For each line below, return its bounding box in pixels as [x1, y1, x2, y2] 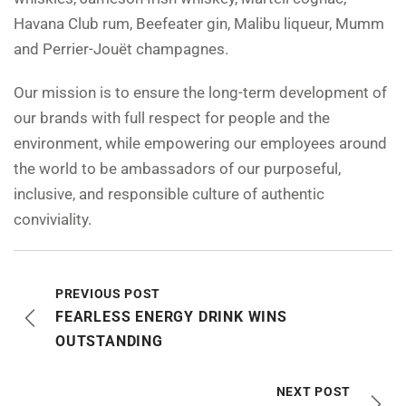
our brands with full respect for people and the [14, 109, 330, 128]
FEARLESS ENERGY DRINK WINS [55, 308, 287, 326]
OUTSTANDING [55, 333, 163, 351]
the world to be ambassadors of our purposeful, [14, 159, 341, 179]
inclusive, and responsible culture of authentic [14, 185, 324, 204]
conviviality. [14, 210, 92, 229]
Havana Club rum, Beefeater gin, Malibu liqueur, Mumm [14, 14, 384, 34]
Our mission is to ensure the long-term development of [14, 83, 387, 102]
